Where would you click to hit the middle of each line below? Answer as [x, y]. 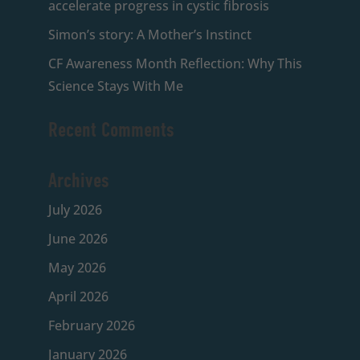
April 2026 [78, 296]
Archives [78, 180]
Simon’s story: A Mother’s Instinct [149, 34]
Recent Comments [111, 130]
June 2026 [78, 238]
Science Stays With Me [115, 86]
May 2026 [77, 267]
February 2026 [91, 325]
